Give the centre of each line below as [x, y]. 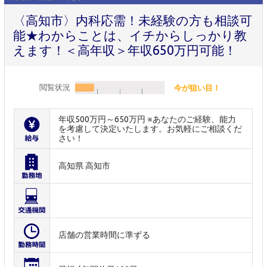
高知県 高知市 [85, 165]
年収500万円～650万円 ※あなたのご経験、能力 [148, 119]
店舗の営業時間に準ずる [105, 235]
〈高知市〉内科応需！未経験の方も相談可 [133, 20]
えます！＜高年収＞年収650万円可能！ [125, 50]
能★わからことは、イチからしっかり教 [130, 35]
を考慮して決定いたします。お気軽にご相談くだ [150, 128]
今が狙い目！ [197, 88]
